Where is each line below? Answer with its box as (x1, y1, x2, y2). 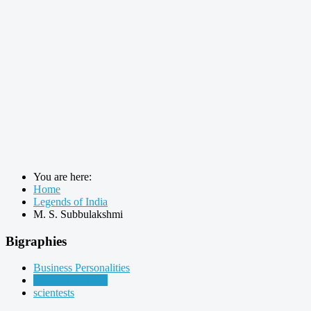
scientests (33, 287, 74, 299)
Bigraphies (6, 233, 67, 249)
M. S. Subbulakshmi (33, 208, 123, 220)
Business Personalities (33, 262, 130, 274)
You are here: (33, 171, 97, 183)
